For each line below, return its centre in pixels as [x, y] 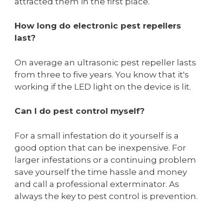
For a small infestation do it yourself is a [97, 135]
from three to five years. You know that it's [102, 74]
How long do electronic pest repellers [98, 26]
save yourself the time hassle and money [101, 172]
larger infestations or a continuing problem [105, 160]
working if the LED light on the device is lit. [103, 86]
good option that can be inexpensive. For [100, 147]
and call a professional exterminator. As [97, 184]
